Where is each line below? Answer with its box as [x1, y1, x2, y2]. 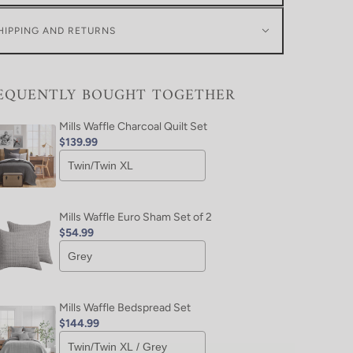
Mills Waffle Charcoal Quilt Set [59, 119, 207, 133]
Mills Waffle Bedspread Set [59, 300, 191, 314]
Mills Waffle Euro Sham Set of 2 [59, 210, 212, 224]
